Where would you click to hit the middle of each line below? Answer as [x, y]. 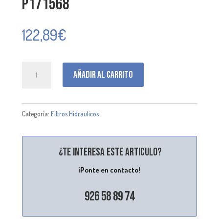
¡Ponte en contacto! [109, 170]
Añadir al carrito [103, 75]
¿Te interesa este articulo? [110, 152]
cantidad [35, 83]
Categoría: [36, 113]
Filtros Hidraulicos [75, 113]
